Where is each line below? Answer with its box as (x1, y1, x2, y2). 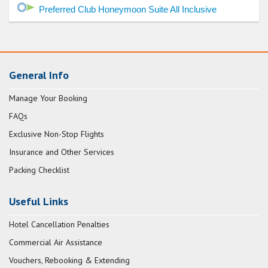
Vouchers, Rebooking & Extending (9, 255, 130, 266)
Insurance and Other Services (9, 147, 114, 158)
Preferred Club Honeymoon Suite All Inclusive (39, 4, 217, 15)
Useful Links (9, 194, 68, 209)
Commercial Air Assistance (9, 237, 102, 248)
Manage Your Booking (9, 93, 87, 104)
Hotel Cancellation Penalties (9, 219, 109, 230)
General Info (9, 68, 69, 83)
